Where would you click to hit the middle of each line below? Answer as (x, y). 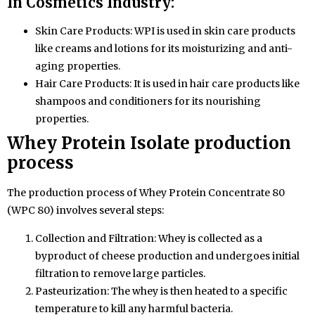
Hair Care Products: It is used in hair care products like (167, 84)
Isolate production (211, 143)
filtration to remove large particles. (120, 273)
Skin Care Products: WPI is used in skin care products (165, 31)
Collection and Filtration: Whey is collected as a (149, 238)
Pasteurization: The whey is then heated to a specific (161, 291)
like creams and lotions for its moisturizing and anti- (164, 49)
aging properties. (78, 66)
